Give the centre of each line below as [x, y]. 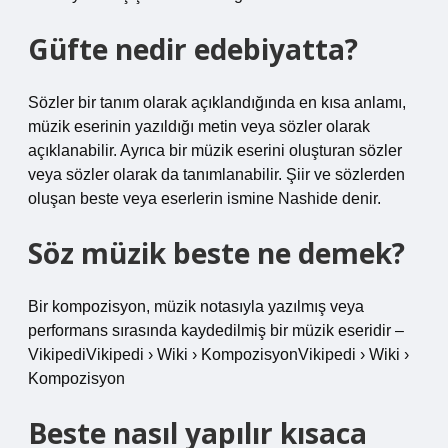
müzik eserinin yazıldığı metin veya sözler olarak [199, 126]
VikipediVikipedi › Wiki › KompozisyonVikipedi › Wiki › [218, 354]
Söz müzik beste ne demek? [216, 253]
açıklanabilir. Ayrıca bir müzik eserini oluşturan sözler [215, 150]
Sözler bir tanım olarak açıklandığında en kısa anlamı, [217, 102]
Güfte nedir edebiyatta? [193, 49]
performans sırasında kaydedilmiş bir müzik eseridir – [216, 330]
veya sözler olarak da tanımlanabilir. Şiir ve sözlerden [216, 174]
